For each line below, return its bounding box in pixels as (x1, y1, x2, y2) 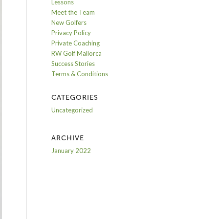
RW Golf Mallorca (51, 49, 102, 57)
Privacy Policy (51, 29, 91, 37)
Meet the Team (51, 8, 95, 16)
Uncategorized (51, 106, 93, 114)
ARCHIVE (51, 134, 85, 142)
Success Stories (51, 60, 95, 67)
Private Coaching (51, 39, 100, 47)
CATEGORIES (51, 93, 99, 102)
